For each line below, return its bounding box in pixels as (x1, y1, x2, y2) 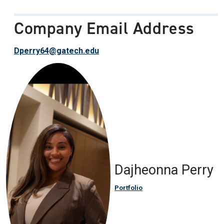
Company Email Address (14, 17, 194, 40)
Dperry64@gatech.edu (14, 46, 99, 56)
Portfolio (114, 184, 142, 192)
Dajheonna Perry (114, 162, 213, 178)
